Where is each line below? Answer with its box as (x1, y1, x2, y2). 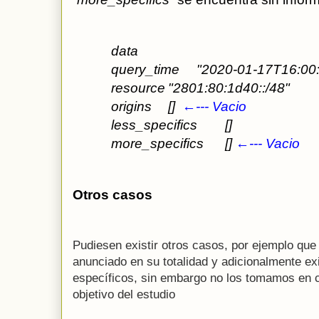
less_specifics (111, 117, 197, 133)
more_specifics (111, 136, 204, 152)
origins (111, 99, 152, 115)
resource (111, 80, 165, 96)
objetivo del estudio (73, 288, 175, 302)
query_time (111, 62, 179, 78)
